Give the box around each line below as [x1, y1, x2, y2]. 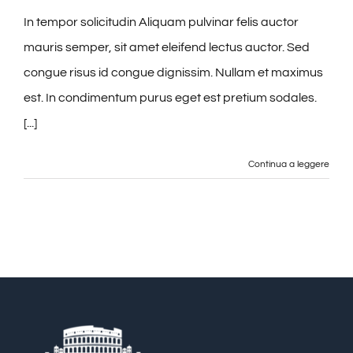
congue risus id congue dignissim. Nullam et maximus [24, 65, 323, 79]
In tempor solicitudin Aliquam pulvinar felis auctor [24, 15, 299, 28]
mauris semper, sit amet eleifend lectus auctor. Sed [24, 40, 310, 54]
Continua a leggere [248, 158, 329, 169]
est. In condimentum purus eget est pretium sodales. [24, 91, 317, 104]
